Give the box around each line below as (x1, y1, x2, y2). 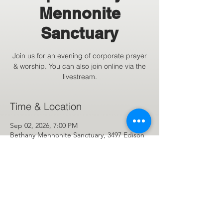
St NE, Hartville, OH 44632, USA (10, 140, 109, 149)
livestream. (62, 72, 97, 81)
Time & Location (10, 100, 82, 112)
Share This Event (10, 193, 85, 206)
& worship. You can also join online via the (13, 62, 146, 71)
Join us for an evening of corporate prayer (12, 51, 147, 60)
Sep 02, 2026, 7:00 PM (10, 121, 78, 130)
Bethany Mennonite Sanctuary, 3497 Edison (10, 130, 144, 139)
